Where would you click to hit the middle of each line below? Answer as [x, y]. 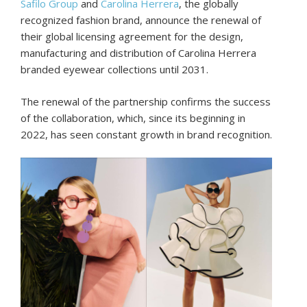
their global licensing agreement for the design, [132, 37]
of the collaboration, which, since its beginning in [133, 118]
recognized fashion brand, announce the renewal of [141, 20]
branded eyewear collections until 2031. [114, 70]
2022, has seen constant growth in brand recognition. [146, 134]
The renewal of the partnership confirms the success [146, 101]
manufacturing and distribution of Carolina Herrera [138, 53]
